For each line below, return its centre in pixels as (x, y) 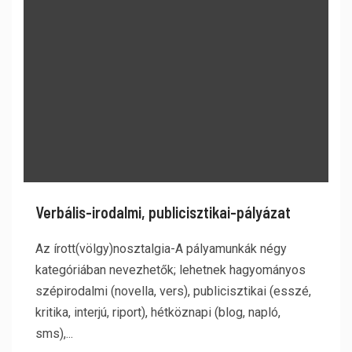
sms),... (54, 334)
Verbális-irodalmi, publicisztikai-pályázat (163, 212)
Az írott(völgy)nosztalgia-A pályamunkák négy (161, 249)
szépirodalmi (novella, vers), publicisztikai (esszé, (173, 291)
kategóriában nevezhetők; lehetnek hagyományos (170, 270)
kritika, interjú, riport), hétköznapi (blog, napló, (158, 312)
